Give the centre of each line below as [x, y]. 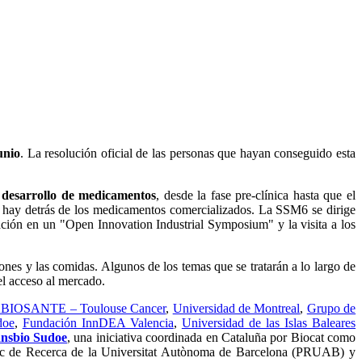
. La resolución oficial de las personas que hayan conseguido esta [188, 154]
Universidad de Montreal [236, 309]
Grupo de [331, 309]
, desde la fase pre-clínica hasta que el [256, 196]
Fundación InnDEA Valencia [98, 323]
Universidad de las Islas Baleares [269, 323]
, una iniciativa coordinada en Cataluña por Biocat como [212, 338]
